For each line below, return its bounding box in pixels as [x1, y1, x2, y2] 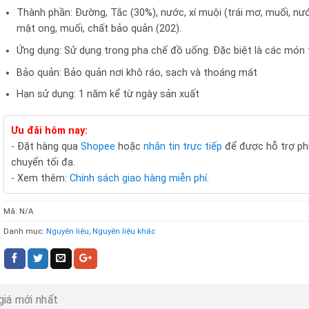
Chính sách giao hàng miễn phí [69, 172, 207, 184]
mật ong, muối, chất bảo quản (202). [16, 23, 181, 35]
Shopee [80, 140, 115, 152]
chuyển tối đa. [10, 156, 75, 168]
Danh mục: [3, 226, 46, 236]
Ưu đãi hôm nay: [10, 124, 88, 137]
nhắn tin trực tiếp [143, 140, 222, 152]
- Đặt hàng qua [10, 140, 81, 152]
